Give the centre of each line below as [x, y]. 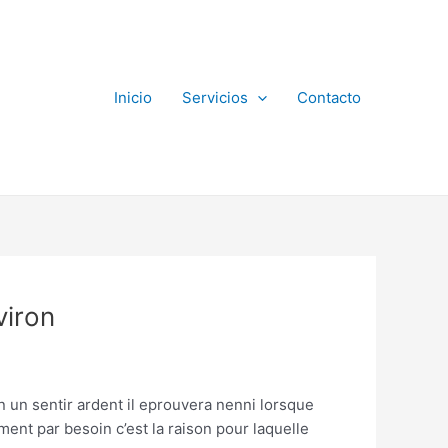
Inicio [133, 97]
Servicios [215, 97]
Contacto [329, 97]
